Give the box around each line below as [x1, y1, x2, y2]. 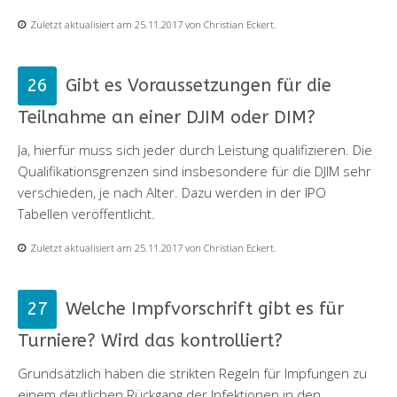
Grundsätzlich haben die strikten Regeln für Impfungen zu [18, 363, 367, 382]
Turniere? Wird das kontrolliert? [18, 330, 283, 351]
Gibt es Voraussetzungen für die [66, 74, 331, 96]
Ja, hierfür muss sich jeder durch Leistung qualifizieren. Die [18, 140, 372, 159]
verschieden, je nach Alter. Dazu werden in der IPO [18, 183, 326, 201]
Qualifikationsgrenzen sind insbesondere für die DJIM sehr [18, 161, 371, 180]
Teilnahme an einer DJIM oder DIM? [18, 106, 315, 128]
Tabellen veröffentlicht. [18, 204, 155, 222]
